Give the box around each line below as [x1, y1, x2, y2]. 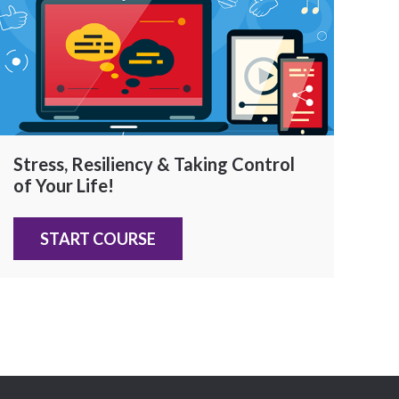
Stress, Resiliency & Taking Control [13, 153, 296, 175]
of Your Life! [13, 175, 115, 196]
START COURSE [40, 229, 157, 248]
